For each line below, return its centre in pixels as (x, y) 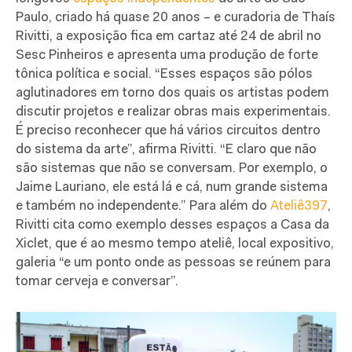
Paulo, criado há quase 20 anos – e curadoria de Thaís (176, 17)
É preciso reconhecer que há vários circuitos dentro (168, 130)
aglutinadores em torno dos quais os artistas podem (172, 93)
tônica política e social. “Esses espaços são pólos (164, 74)
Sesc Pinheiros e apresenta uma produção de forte (167, 55)
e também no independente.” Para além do (143, 206)
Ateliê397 (299, 206)
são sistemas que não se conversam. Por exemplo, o (172, 168)
